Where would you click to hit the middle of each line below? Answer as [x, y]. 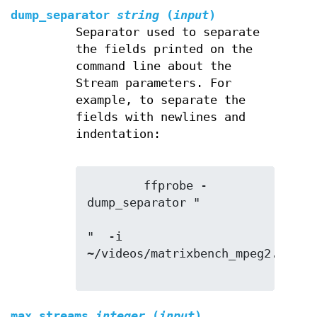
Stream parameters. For [153, 83]
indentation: [118, 134]
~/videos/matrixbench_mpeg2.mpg [193, 253]
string [138, 15]
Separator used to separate [167, 32]
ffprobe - [115, 185]
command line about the [153, 66]
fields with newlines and [160, 117]
